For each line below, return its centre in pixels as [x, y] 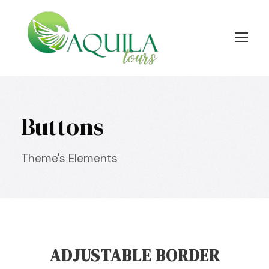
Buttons [62, 126]
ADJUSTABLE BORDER [134, 255]
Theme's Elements [69, 158]
